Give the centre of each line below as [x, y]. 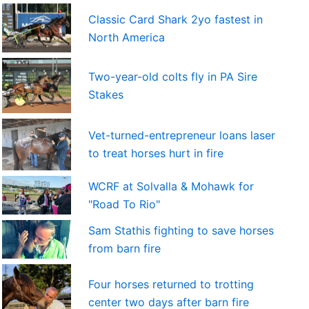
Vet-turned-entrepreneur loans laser [181, 136]
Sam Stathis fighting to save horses [181, 230]
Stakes [106, 94]
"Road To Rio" [124, 204]
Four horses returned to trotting [171, 284]
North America [126, 37]
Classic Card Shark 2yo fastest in [175, 19]
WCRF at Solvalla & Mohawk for [171, 186]
